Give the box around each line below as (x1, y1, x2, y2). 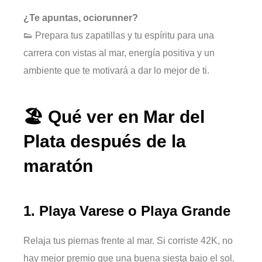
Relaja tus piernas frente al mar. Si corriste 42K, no (23, 236, 233, 246)
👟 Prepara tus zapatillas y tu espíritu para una (23, 30, 214, 40)
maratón (23, 156, 93, 176)
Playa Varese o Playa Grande (39, 203, 230, 219)
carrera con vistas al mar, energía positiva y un (23, 47, 215, 58)
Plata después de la (23, 132, 186, 151)
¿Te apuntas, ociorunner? (23, 12, 138, 23)
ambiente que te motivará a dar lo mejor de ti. (23, 65, 209, 75)
